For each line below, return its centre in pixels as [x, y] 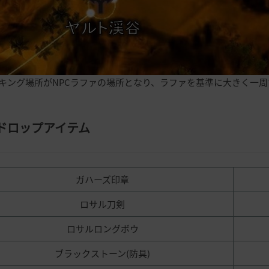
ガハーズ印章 [102, 179]
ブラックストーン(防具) [102, 253]
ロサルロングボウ [102, 228]
